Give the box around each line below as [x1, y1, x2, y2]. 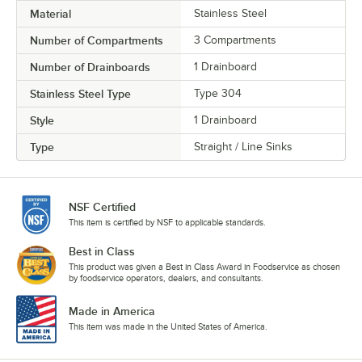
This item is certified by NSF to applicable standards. [69, 217, 266, 228]
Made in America [69, 305, 155, 318]
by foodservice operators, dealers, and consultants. [69, 273, 263, 284]
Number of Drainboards [30, 61, 150, 74]
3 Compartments [194, 34, 276, 47]
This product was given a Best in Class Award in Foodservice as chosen [69, 262, 340, 272]
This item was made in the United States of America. [69, 322, 267, 332]
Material [30, 7, 71, 21]
